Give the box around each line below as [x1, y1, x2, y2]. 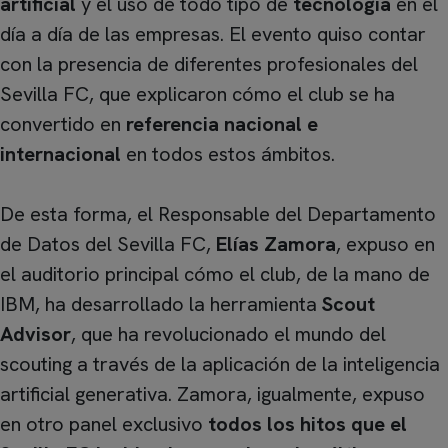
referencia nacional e [126, 111, 318, 137]
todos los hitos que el [208, 411, 407, 437]
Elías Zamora [216, 231, 336, 257]
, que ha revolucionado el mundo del [71, 321, 386, 347]
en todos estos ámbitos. [121, 141, 335, 167]
